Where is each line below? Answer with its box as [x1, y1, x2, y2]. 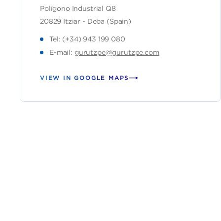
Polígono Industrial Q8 [40, 4, 116, 13]
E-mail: [49, 48, 74, 57]
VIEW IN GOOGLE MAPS [40, 74, 130, 81]
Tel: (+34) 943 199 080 [49, 35, 125, 43]
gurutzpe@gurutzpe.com [74, 48, 159, 57]
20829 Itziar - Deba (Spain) [40, 17, 131, 26]
